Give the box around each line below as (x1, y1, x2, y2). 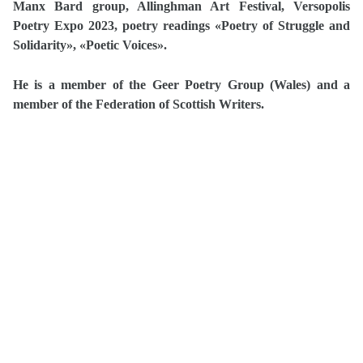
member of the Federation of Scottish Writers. (13, 97, 264, 111)
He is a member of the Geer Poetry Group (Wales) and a (13, 78, 350, 92)
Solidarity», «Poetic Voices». (13, 38, 167, 52)
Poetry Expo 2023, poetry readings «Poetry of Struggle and (13, 19, 350, 32)
